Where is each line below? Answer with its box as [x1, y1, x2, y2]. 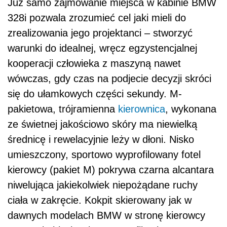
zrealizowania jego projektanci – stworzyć [8, 27, 193, 39]
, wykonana [165, 103, 216, 115]
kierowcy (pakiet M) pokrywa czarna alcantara [8, 164, 214, 175]
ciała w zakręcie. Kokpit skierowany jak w [8, 195, 192, 206]
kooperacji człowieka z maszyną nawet [8, 58, 181, 69]
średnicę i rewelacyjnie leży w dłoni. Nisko [8, 134, 194, 145]
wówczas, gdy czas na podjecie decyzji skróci [8, 73, 211, 84]
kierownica [118, 103, 165, 115]
